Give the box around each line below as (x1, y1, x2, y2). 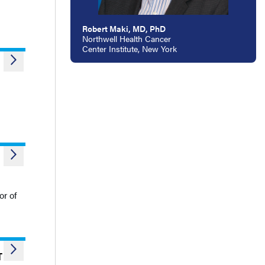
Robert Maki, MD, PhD (82, 22, 166, 34)
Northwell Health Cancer (82, 33, 171, 44)
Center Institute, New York (82, 43, 177, 54)
